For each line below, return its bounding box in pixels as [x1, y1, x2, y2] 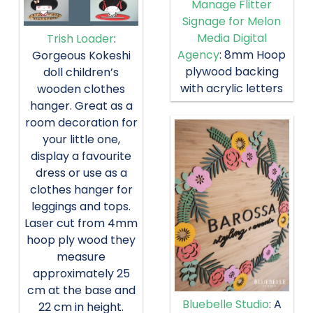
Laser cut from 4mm [24, 215, 138, 232]
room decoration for [24, 115, 138, 131]
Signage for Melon [182, 13, 282, 29]
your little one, [42, 131, 120, 148]
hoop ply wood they [27, 232, 136, 249]
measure [57, 249, 106, 265]
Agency [177, 46, 220, 63]
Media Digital [196, 29, 267, 46]
